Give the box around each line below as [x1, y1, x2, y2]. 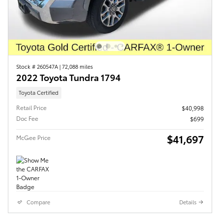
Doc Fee [16, 113, 38, 122]
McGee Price [16, 133, 51, 141]
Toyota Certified [19, 88, 59, 97]
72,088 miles [62, 62, 93, 71]
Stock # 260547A [16, 62, 59, 71]
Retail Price [16, 103, 47, 111]
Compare [27, 197, 50, 206]
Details [179, 197, 196, 206]
